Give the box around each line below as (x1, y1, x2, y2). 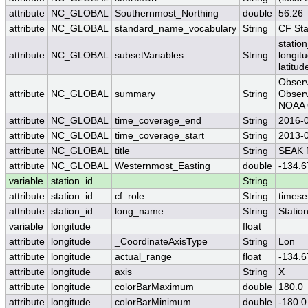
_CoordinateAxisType (115, 236, 208, 247)
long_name (115, 206, 164, 217)
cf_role (115, 191, 144, 202)
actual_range (115, 252, 172, 263)
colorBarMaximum (115, 282, 194, 293)
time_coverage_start (115, 131, 204, 142)
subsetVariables (115, 50, 184, 61)
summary (115, 89, 155, 100)
